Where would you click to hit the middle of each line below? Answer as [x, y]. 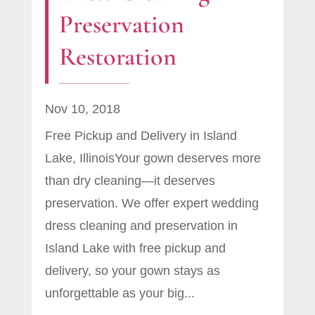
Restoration [117, 56]
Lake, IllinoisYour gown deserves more [153, 158]
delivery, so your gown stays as [132, 270]
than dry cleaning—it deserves [130, 180]
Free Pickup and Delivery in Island [141, 135]
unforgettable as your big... [120, 293]
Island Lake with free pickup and [135, 248]
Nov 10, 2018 [82, 109]
